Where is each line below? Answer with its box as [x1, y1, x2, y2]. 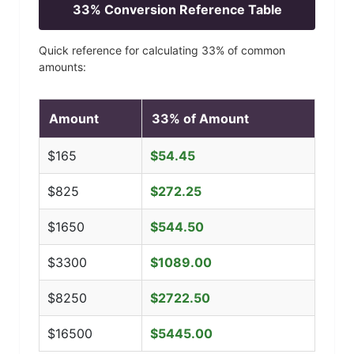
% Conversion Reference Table [89, 2, 282, 17]
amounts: [39, 60, 86, 73]
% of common [216, 43, 285, 57]
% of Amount [169, 111, 249, 126]
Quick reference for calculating [39, 43, 201, 57]
